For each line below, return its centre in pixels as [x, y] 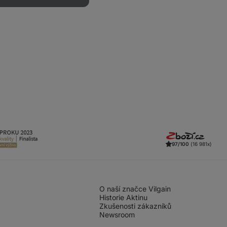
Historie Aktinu [123, 197]
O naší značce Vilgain [135, 189]
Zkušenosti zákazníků [135, 206]
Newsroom [117, 215]
